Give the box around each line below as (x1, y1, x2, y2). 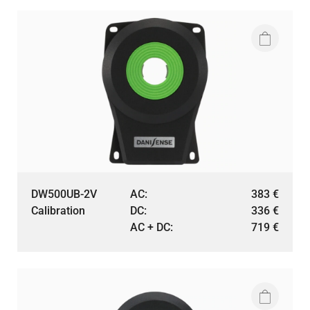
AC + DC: (130, 221, 174, 234)
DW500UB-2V (31, 188, 97, 201)
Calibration (31, 204, 85, 217)
